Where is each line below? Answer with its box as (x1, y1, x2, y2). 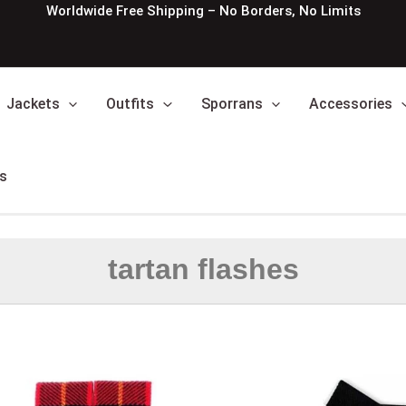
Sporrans (200, 95, 263, 113)
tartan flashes (107, 253, 299, 286)
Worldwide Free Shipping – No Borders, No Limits (45, 3, 361, 19)
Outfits (106, 95, 155, 113)
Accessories (309, 95, 393, 113)
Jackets (5, 95, 60, 113)
